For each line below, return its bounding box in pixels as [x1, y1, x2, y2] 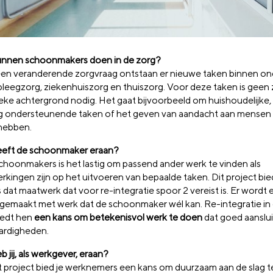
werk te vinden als [186, 158, 261, 170]
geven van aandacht [133, 108, 220, 120]
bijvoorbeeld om [138, 94, 208, 107]
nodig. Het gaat [71, 94, 138, 107]
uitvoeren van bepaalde [82, 171, 183, 183]
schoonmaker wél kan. [108, 198, 202, 210]
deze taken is [190, 81, 247, 93]
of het [105, 108, 133, 120]
